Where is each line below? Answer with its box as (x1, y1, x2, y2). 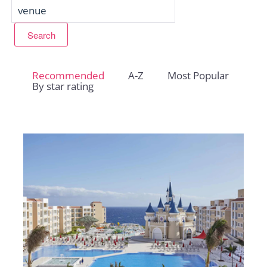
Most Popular (167, 68, 229, 82)
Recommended (32, 68, 105, 82)
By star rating (32, 79, 94, 93)
